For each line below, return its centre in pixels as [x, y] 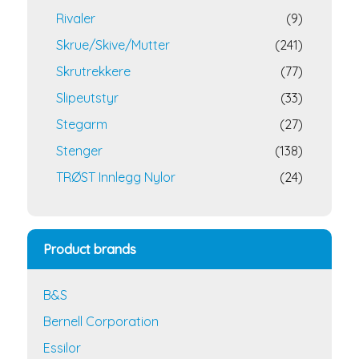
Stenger [79, 151]
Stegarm [82, 124]
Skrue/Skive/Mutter [113, 45]
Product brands [90, 249]
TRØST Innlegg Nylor [116, 177]
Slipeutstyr [87, 98]
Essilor [62, 348]
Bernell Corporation [101, 321]
